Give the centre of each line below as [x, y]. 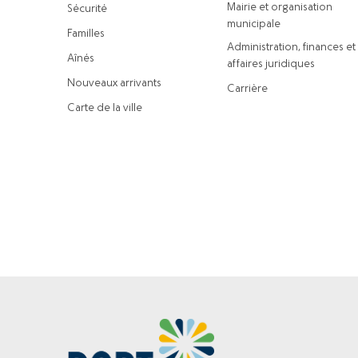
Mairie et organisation [280, 8]
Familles [86, 34]
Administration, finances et [291, 48]
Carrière [247, 89]
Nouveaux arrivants [114, 84]
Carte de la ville [105, 108]
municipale [254, 24]
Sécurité [87, 9]
